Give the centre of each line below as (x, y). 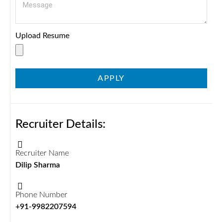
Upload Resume (42, 36)
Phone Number (41, 195)
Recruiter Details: (60, 124)
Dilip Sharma (38, 165)
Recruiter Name (42, 153)
